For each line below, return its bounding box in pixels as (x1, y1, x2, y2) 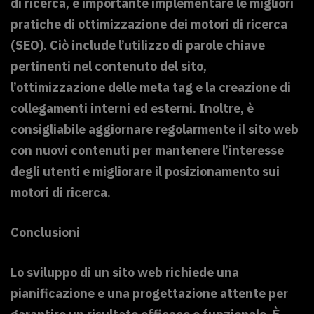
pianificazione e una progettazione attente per (11, 285, 288, 302)
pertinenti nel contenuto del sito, (11, 58, 207, 75)
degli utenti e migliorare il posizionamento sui (11, 163, 280, 180)
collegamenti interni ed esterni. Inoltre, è (11, 100, 254, 117)
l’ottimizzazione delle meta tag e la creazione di (11, 79, 291, 96)
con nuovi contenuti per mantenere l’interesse (11, 142, 284, 159)
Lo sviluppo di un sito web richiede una (11, 264, 239, 281)
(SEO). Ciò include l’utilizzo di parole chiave (11, 37, 265, 54)
